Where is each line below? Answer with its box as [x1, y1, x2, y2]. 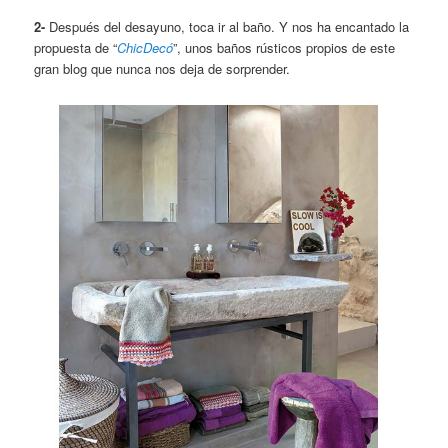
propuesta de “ [34, 37, 118, 57]
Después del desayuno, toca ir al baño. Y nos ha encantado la [45, 16, 410, 36]
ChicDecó [117, 37, 174, 57]
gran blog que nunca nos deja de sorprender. [34, 58, 291, 78]
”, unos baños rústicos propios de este [173, 37, 396, 57]
